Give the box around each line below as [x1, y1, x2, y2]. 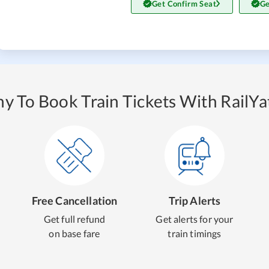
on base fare [49, 228, 100, 239]
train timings [168, 228, 222, 239]
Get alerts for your [156, 213, 234, 225]
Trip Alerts [168, 194, 221, 207]
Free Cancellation [31, 194, 118, 207]
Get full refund [43, 213, 106, 225]
